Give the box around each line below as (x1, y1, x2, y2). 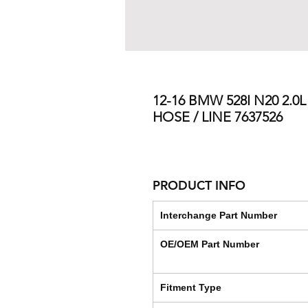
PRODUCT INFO (153, 177, 245, 194)
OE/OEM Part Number (160, 239, 259, 250)
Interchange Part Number (160, 210, 277, 221)
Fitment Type (160, 282, 221, 294)
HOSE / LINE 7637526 (153, 109, 283, 126)
